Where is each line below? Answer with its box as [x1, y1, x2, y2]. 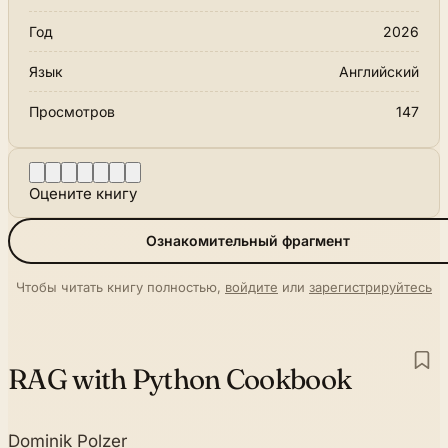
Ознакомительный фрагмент [145, 232, 350, 250]
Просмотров [29, 102, 115, 120]
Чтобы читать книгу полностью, [16, 278, 225, 295]
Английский [339, 62, 419, 80]
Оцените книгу [29, 183, 137, 203]
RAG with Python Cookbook [8, 362, 352, 397]
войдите [225, 278, 278, 295]
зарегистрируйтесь [309, 278, 432, 295]
